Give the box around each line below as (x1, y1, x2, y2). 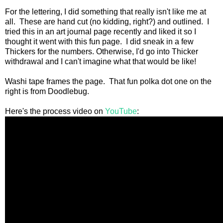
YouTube (105, 107, 137, 116)
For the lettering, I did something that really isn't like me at (5, 7, 206, 16)
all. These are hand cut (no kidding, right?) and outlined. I (5, 17, 209, 26)
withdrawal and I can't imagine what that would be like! (5, 57, 196, 66)
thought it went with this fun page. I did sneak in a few (5, 37, 194, 46)
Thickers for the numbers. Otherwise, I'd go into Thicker (5, 47, 198, 56)
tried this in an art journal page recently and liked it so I (5, 27, 196, 36)
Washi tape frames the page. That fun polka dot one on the (5, 77, 212, 86)
